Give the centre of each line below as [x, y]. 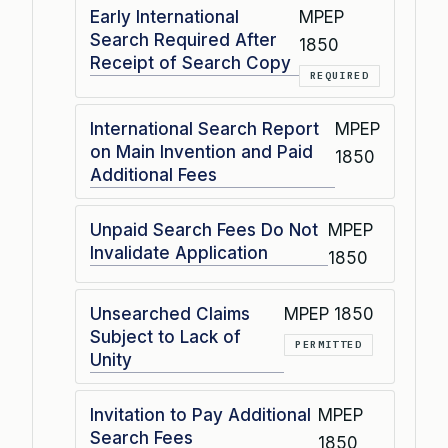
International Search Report [204, 129]
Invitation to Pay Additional [200, 415]
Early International [164, 17]
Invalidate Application [179, 253]
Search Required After [183, 40]
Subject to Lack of [165, 337]
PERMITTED [328, 344]
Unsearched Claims [170, 314]
